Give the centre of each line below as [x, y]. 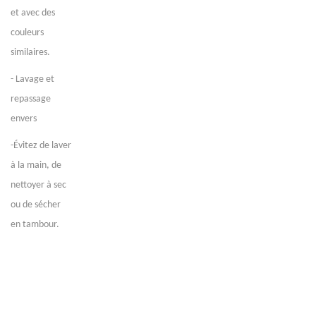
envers [24, 119]
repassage [31, 99]
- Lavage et [32, 79]
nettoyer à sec [38, 185]
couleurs [27, 33]
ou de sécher [36, 205]
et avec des [33, 13]
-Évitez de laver [41, 146]
